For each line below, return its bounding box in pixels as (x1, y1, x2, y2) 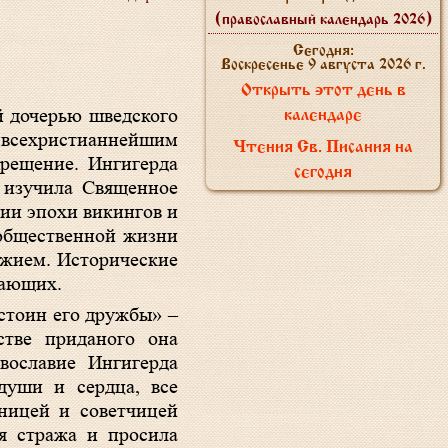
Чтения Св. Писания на (233, 140, 413, 156)
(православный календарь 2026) (213, 13, 433, 27)
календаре (284, 108, 362, 124)
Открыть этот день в (240, 83, 406, 99)
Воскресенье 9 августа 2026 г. (220, 58, 426, 72)
